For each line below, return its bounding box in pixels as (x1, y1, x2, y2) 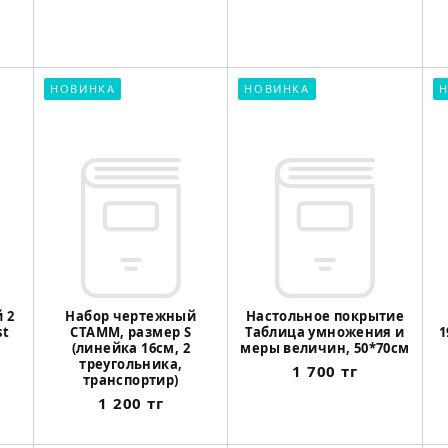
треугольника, (79, 355, 183, 374)
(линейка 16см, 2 (71, 339, 190, 358)
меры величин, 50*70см (240, 339, 410, 358)
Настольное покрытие (245, 307, 405, 326)
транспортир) (82, 371, 179, 390)
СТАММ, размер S (70, 323, 192, 342)
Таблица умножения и (245, 323, 405, 342)
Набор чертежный (65, 307, 197, 326)
